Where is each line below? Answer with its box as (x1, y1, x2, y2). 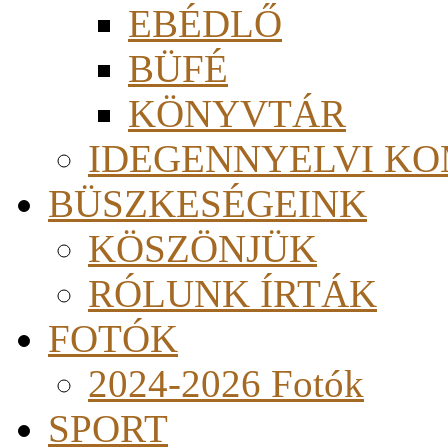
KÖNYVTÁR (128, 92, 346, 135)
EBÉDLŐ (128, 2, 282, 45)
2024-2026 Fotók (88, 362, 364, 405)
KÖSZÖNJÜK (88, 227, 317, 270)
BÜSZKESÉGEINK (48, 182, 367, 225)
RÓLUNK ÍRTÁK (88, 272, 377, 315)
